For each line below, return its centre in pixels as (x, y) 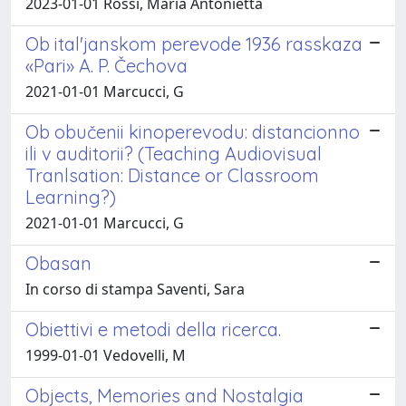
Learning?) (71, 197)
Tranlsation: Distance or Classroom (172, 175)
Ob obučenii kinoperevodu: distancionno (193, 131)
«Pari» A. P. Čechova (106, 65)
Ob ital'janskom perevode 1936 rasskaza (194, 43)
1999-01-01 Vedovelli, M (106, 355)
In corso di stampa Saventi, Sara (135, 289)
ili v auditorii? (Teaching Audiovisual (174, 153)
